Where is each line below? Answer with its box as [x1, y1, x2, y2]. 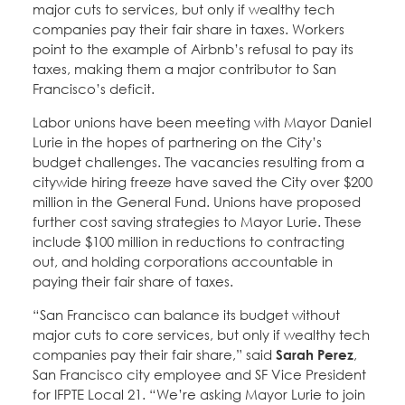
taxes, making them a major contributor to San [33, 61, 336, 78]
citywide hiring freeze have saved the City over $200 [33, 174, 372, 191]
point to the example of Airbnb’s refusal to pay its [33, 41, 353, 58]
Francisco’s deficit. [33, 80, 155, 98]
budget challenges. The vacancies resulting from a [33, 154, 364, 171]
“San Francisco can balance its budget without [33, 306, 340, 324]
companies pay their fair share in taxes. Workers [33, 21, 344, 38]
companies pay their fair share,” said [33, 346, 276, 363]
